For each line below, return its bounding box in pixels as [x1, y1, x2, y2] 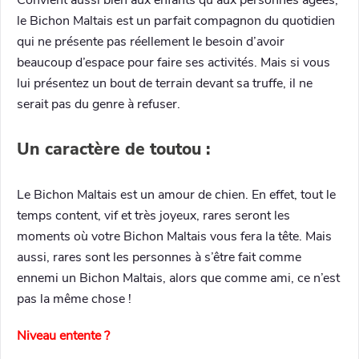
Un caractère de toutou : [17, 138, 210, 161]
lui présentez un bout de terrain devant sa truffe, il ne [17, 74, 313, 92]
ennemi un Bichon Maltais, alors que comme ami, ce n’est [17, 269, 340, 288]
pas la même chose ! [17, 290, 131, 309]
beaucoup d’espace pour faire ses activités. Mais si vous [17, 53, 330, 71]
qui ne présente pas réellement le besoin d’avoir [17, 32, 284, 50]
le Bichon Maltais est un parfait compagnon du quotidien [17, 11, 335, 30]
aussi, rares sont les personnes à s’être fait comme [17, 248, 301, 267]
